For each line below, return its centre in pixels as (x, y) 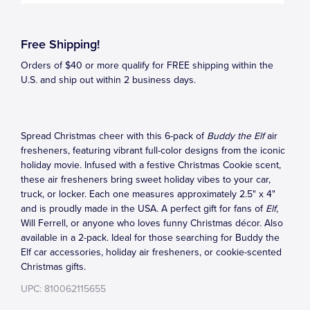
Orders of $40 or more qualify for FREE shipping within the (147, 65)
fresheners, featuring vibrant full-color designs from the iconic (153, 151)
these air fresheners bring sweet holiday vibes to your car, (146, 180)
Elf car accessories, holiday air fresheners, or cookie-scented (151, 252)
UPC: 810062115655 (63, 289)
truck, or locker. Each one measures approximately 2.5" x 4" (148, 194)
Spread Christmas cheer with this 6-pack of (114, 136)
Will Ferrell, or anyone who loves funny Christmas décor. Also (152, 223)
